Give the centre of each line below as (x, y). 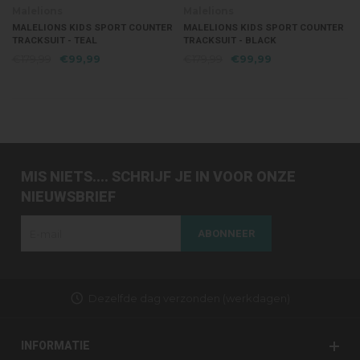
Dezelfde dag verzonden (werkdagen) (189, 298)
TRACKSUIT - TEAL (54, 41)
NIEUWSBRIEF (68, 197)
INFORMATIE (55, 346)
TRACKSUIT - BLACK (230, 41)
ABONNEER (226, 233)
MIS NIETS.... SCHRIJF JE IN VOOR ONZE (158, 177)
